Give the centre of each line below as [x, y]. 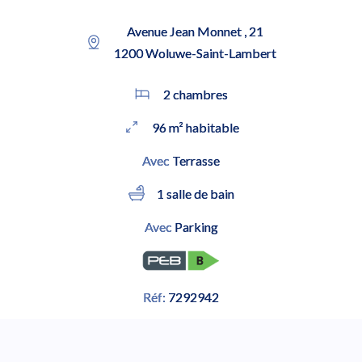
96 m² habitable [195, 127]
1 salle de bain [195, 194]
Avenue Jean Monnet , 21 [195, 31]
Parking [195, 227]
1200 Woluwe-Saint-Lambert [195, 53]
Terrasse [195, 160]
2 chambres [195, 94]
